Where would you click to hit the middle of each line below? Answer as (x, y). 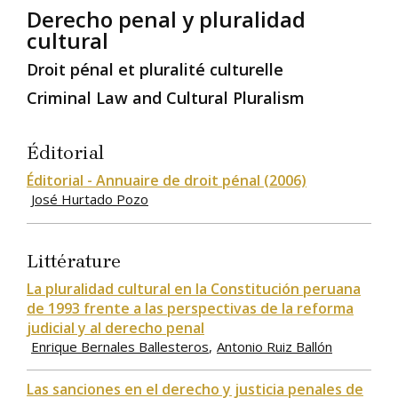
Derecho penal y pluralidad (166, 20)
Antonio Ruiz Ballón (275, 346)
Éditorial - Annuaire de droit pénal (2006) (167, 181)
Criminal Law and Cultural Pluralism (166, 98)
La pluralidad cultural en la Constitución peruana (194, 288)
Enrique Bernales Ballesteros (120, 346)
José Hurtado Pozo (90, 199)
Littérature (74, 261)
